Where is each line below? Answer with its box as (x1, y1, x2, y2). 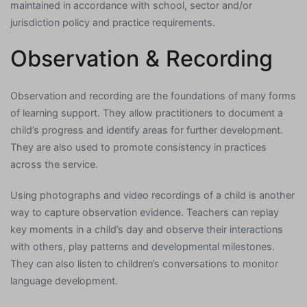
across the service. (10, 158, 98, 170)
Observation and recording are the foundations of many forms (10, 89, 296, 101)
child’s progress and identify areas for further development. (10, 123, 283, 136)
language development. (10, 275, 118, 287)
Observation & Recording (10, 45, 273, 72)
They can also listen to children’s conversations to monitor (10, 258, 278, 270)
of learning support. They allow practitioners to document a (10, 106, 283, 119)
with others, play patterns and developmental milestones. (10, 241, 275, 253)
